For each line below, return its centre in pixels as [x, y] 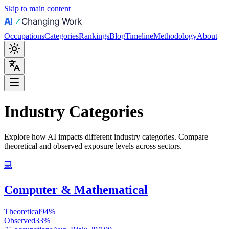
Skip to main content [37, 8]
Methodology [175, 36]
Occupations [24, 36]
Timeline [139, 36]
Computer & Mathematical [76, 189]
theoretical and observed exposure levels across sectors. [93, 146]
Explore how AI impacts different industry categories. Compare [106, 136]
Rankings [94, 36]
